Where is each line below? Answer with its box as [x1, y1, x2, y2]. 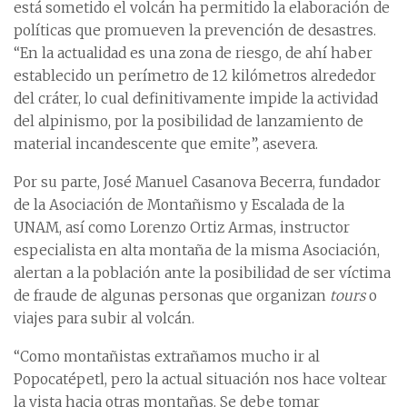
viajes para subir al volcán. [14, 310, 194, 328]
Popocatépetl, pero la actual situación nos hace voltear [14, 371, 387, 389]
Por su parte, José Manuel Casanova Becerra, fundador [14, 174, 381, 192]
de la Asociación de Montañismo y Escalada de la [14, 196, 344, 214]
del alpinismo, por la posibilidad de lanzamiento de [14, 113, 363, 131]
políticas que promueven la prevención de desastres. [14, 22, 376, 40]
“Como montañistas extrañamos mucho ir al [14, 348, 320, 366]
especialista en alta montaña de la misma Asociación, [14, 242, 380, 260]
